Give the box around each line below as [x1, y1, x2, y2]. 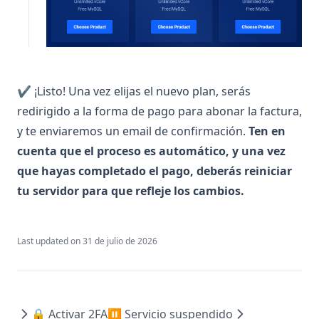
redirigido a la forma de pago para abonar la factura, [17, 103, 302, 119]
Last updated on [17, 234, 80, 247]
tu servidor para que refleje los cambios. [17, 182, 244, 199]
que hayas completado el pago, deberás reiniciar [17, 162, 292, 179]
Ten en [249, 122, 286, 139]
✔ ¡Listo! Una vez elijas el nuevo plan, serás [17, 83, 251, 99]
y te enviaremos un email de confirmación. [17, 122, 249, 139]
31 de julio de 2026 [83, 234, 157, 247]
